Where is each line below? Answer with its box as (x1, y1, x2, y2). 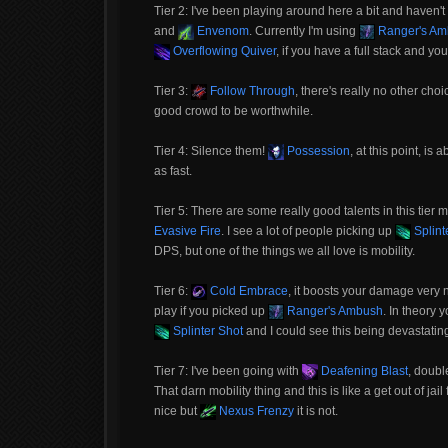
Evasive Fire (154, 224, 221, 238)
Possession (284, 144, 350, 158)
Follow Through (207, 84, 295, 98)
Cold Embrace (207, 284, 288, 298)
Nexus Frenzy (216, 404, 294, 418)
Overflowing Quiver (170, 44, 276, 58)
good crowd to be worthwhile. (154, 104, 313, 118)
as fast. (154, 164, 192, 178)
